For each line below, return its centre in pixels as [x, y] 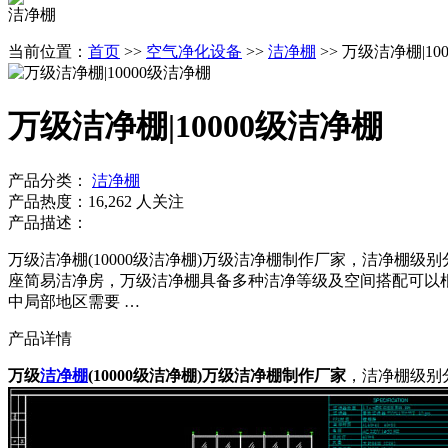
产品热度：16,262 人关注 [96, 201]
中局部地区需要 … [74, 301]
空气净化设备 [194, 51]
